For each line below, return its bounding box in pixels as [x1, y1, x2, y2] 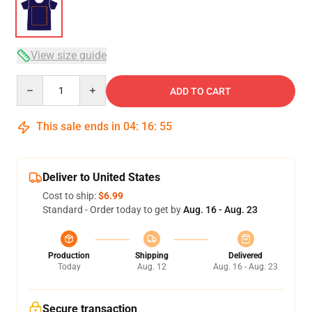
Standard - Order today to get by [42, 204, 183, 215]
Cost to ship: [42, 190, 98, 201]
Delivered [228, 251, 263, 260]
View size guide [31, 49, 107, 62]
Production [48, 251, 90, 260]
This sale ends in [33, 120, 123, 133]
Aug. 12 [136, 262, 166, 272]
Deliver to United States [42, 171, 160, 184]
